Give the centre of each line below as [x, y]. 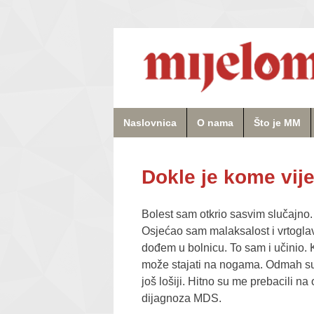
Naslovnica [150, 122]
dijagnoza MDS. [182, 299]
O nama [215, 122]
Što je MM [277, 122]
